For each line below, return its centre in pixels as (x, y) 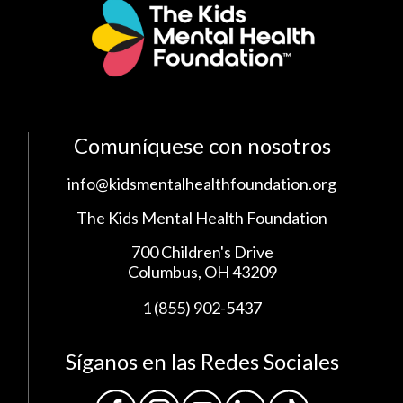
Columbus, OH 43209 (202, 272)
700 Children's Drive (202, 252)
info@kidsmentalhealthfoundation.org (202, 184)
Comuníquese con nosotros (202, 146)
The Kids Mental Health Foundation (202, 218)
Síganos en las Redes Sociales (202, 362)
